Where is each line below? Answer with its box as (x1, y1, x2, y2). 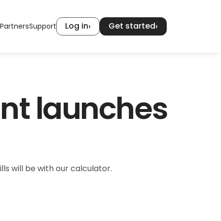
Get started (109, 20, 155, 32)
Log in (65, 20, 88, 32)
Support (29, 21, 56, 31)
